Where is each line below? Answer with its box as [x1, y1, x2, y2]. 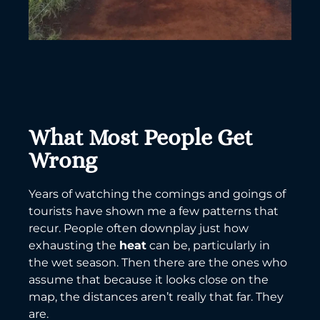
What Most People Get [29, 124, 253, 150]
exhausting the [29, 238, 119, 252]
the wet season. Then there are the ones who [29, 255, 287, 269]
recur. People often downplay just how [29, 221, 249, 235]
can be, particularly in [146, 238, 270, 252]
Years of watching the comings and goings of [29, 186, 286, 201]
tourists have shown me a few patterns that [29, 204, 279, 218]
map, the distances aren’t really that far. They [29, 289, 284, 304]
